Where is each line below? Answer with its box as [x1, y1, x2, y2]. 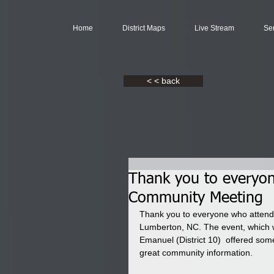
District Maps [122, 24, 165, 32]
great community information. [139, 248, 253, 257]
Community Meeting [128, 191, 263, 206]
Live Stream [194, 24, 234, 32]
